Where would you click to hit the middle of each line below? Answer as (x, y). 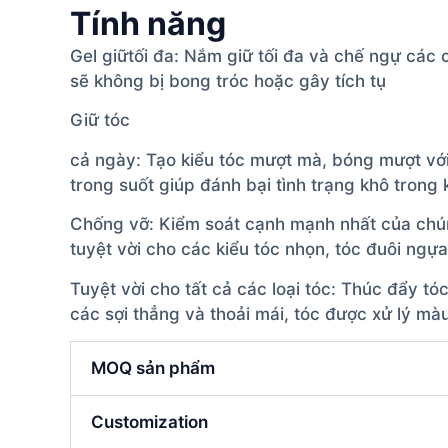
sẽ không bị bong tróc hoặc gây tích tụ (228, 81)
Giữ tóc (100, 120)
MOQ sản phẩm (153, 367)
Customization (149, 421)
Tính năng (148, 23)
